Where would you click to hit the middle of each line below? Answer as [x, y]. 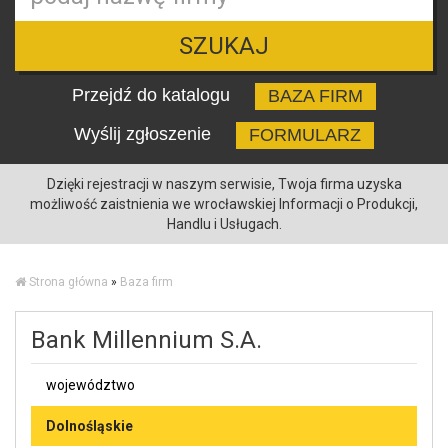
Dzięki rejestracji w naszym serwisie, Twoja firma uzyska [224, 183]
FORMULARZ [305, 134]
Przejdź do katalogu [153, 94]
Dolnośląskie [89, 425]
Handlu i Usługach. [224, 223]
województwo [90, 384]
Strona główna [68, 281]
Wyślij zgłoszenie [145, 133]
